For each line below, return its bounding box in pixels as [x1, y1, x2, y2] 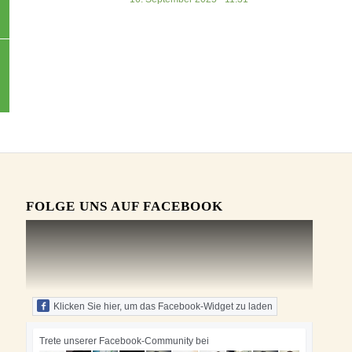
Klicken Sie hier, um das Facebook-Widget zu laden [53, 301, 273, 313]
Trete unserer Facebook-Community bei [39, 335, 210, 347]
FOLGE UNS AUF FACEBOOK [26, 199, 224, 214]
